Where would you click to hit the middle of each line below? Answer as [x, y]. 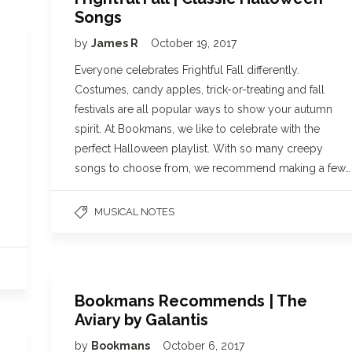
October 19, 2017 [194, 43]
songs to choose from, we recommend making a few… [213, 168]
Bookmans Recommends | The [191, 301]
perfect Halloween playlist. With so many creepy [199, 148]
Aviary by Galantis [141, 320]
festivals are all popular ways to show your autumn [203, 109]
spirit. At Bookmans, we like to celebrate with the [197, 129]
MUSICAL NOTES [134, 212]
